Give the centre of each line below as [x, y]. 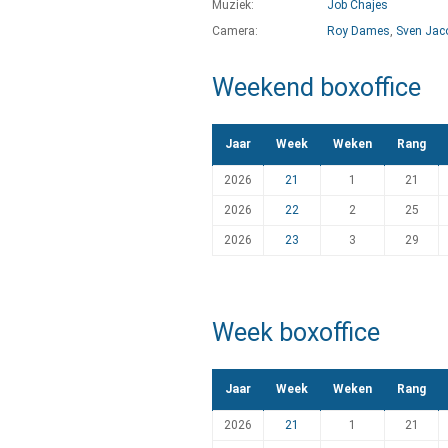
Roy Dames [358, 31]
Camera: [235, 31]
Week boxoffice [296, 332]
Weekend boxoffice [316, 87]
